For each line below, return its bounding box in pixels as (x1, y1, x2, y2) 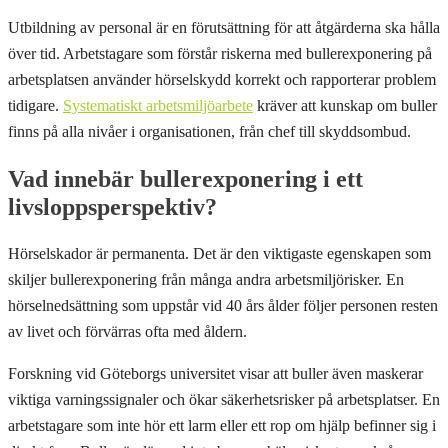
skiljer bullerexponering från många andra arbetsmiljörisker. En (8, 271, 404, 289)
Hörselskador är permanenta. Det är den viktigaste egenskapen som (8, 245, 431, 263)
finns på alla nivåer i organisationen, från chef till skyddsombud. (8, 123, 411, 141)
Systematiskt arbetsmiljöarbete (63, 97, 253, 115)
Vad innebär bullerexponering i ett (8, 166, 363, 193)
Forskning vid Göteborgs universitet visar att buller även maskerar (8, 365, 423, 383)
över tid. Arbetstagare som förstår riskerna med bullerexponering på (8, 45, 432, 63)
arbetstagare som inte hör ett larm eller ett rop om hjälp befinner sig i (8, 417, 436, 435)
